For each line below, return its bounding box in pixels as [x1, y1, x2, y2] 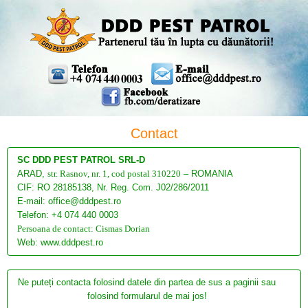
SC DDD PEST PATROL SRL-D [17, 155, 145, 165]
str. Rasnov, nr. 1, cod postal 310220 [47, 168, 181, 179]
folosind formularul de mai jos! [87, 291, 207, 301]
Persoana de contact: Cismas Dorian [17, 223, 150, 234]
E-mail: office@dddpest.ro [17, 196, 121, 206]
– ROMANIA [181, 168, 233, 179]
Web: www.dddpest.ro [17, 237, 103, 247]
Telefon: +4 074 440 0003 [17, 210, 118, 220]
